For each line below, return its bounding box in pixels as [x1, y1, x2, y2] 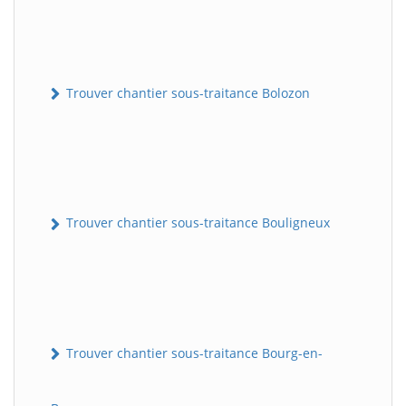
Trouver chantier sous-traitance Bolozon [63, 84, 310, 102]
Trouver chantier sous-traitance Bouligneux [63, 214, 330, 232]
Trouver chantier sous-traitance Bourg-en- [63, 343, 323, 362]
